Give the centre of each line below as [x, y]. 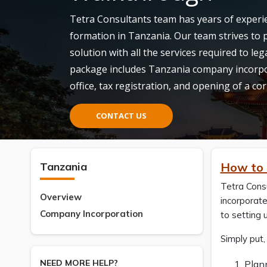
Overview [61, 197]
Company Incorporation [91, 214]
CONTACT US [121, 116]
